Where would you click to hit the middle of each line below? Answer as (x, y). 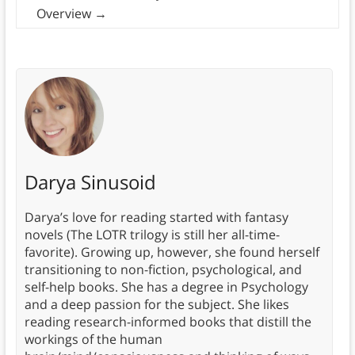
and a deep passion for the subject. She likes (157, 305)
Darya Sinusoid (90, 182)
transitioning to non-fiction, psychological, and (163, 270)
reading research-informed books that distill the (168, 322)
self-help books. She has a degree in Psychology (166, 287)
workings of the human (93, 340)
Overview (65, 13)
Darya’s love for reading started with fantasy (156, 218)
